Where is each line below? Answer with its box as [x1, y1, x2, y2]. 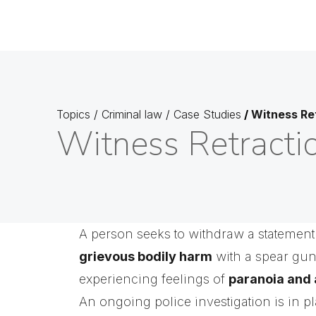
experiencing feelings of [79, 272, 229, 286]
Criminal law [102, 107, 162, 121]
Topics [56, 107, 90, 121]
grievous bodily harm [79, 249, 212, 264]
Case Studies [174, 107, 241, 121]
